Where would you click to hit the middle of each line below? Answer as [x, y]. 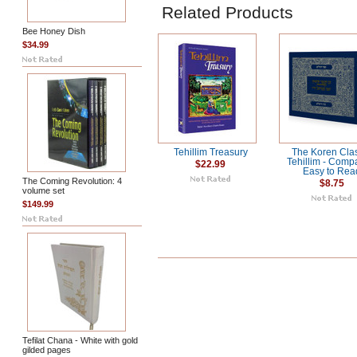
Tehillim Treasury [210, 152]
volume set [43, 190]
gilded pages [47, 350]
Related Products [228, 12]
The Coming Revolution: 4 [72, 181]
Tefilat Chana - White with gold [80, 340]
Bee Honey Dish [54, 31]
